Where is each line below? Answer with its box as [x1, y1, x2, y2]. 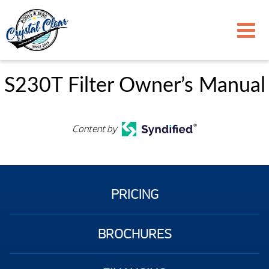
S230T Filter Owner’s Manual [4, 76, 265, 96]
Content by [72, 123, 118, 135]
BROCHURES [97, 225, 172, 243]
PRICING [110, 186, 159, 203]
